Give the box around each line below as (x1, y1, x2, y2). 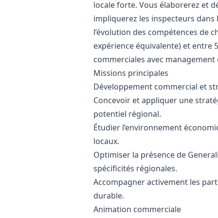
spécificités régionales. (93, 163, 177, 174)
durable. (93, 190, 124, 201)
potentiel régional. (93, 109, 161, 119)
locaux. (93, 136, 119, 146)
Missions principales (93, 68, 168, 78)
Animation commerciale (93, 204, 181, 215)
